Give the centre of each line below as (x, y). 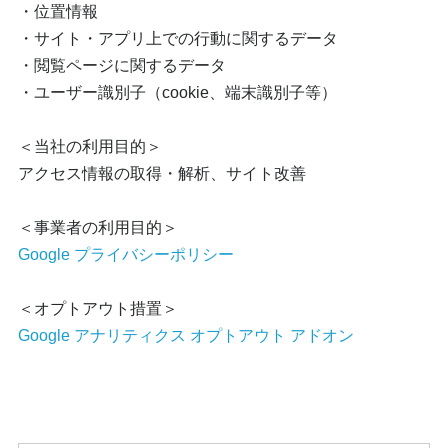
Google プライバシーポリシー (126, 254)
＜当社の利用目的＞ (90, 146)
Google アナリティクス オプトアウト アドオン (186, 335)
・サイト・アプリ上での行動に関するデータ (178, 38)
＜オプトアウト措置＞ (98, 308)
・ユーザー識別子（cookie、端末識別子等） (177, 92)
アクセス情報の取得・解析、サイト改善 (162, 173)
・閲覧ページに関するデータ (122, 65)
